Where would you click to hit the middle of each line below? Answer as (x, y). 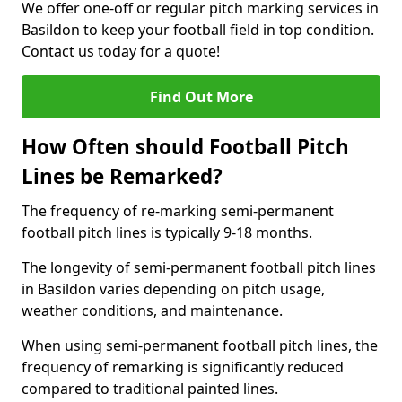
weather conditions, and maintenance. (152, 310)
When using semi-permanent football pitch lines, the (200, 345)
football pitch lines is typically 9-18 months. (167, 232)
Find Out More (201, 97)
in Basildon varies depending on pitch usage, (173, 289)
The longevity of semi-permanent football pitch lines (199, 267)
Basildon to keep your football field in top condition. (198, 30)
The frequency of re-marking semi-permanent (178, 211)
